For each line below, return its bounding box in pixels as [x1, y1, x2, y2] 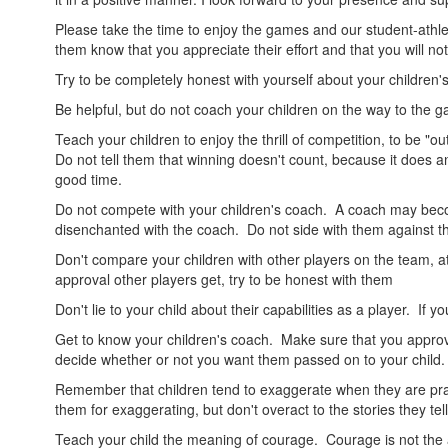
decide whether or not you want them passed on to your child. [55, 349, 445, 370]
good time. [55, 169, 122, 190]
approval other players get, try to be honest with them [55, 269, 393, 290]
